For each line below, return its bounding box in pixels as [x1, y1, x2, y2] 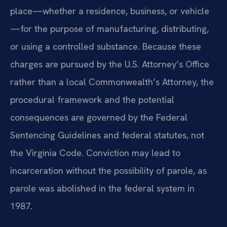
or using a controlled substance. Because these [10, 40, 201, 52]
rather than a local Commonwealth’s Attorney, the [10, 75, 214, 88]
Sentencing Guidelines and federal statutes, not [10, 129, 204, 141]
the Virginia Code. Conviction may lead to [10, 146, 180, 159]
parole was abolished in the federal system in [10, 182, 195, 194]
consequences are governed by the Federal [10, 111, 187, 123]
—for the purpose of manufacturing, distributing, [10, 22, 209, 34]
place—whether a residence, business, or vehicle [10, 5, 209, 17]
